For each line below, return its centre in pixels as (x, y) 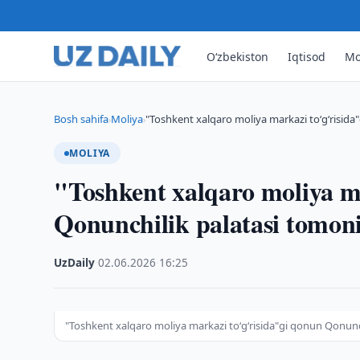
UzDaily (75, 263)
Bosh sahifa (82, 119)
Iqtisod (307, 56)
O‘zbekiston (238, 56)
